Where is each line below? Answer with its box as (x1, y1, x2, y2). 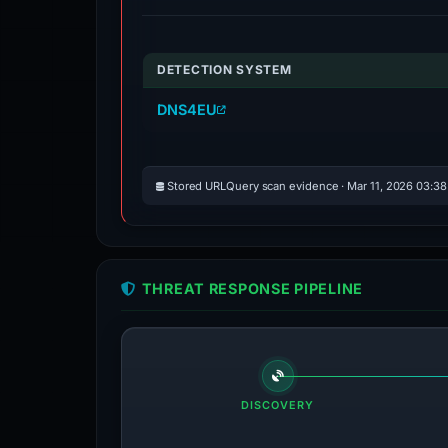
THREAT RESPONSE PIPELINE (141, 280, 364, 297)
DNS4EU (157, 101, 217, 118)
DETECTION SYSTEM (157, 62, 292, 77)
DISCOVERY (240, 398, 315, 412)
